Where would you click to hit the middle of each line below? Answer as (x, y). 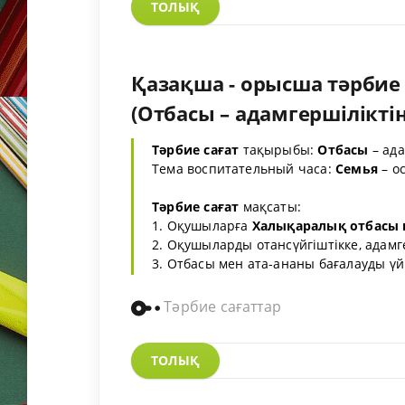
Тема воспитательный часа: (244, 168)
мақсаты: (270, 206)
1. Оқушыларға (202, 225)
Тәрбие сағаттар (221, 307)
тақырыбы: (278, 149)
